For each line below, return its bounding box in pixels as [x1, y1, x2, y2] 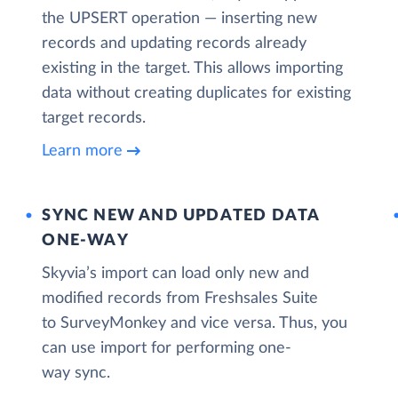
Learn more [42, 142, 123, 159]
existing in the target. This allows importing [42, 60, 344, 76]
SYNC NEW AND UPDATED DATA [42, 207, 320, 224]
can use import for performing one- [42, 339, 292, 356]
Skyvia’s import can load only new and [42, 265, 310, 282]
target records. [42, 110, 147, 126]
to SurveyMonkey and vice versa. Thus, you [42, 314, 348, 331]
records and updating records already [42, 36, 307, 52]
